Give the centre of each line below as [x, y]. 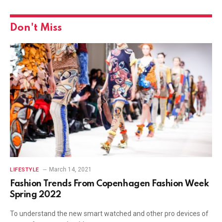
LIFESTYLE [25, 169]
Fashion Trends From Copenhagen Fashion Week [110, 184]
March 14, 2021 [70, 169]
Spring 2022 [36, 194]
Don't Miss [36, 28]
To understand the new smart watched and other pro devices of [109, 213]
